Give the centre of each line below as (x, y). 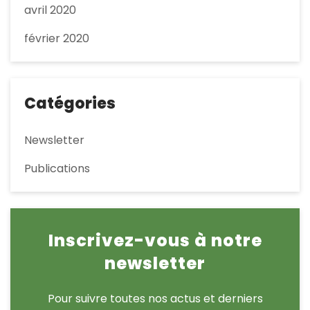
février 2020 (57, 39)
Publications (57, 169)
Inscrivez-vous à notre (155, 241)
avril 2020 (50, 10)
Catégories (70, 104)
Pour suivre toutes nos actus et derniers (155, 299)
